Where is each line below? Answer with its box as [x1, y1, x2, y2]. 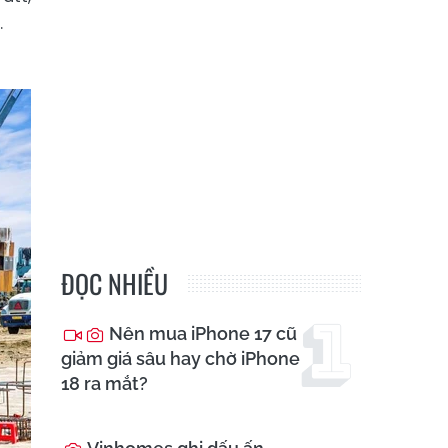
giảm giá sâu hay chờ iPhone [61, 348, 300, 370]
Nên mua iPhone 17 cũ [105, 323, 297, 345]
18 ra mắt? [61, 373, 148, 395]
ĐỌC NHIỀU [61, 264, 168, 304]
